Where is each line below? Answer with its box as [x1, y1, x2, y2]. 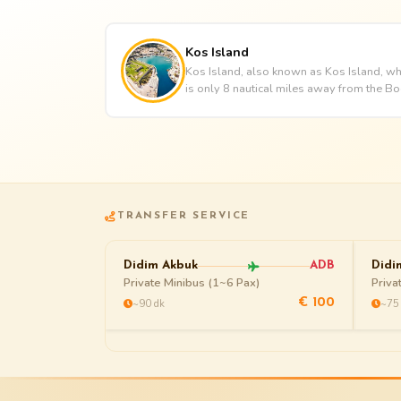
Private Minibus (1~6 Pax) [124, 275, 260, 291]
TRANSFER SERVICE [116, 210, 251, 221]
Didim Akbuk [124, 260, 198, 271]
